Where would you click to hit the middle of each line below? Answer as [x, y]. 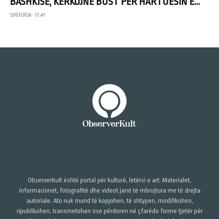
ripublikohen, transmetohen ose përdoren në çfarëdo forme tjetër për [109, 211]
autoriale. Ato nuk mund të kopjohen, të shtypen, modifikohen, [109, 200]
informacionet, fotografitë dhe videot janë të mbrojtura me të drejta [109, 190]
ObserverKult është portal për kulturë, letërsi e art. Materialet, [109, 180]
